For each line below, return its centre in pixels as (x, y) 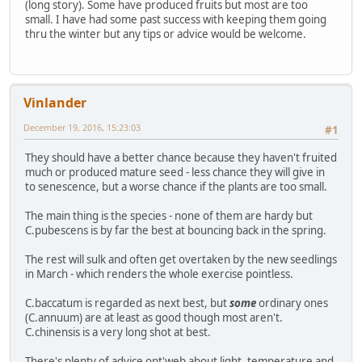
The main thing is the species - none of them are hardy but (169, 216)
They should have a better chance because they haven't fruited (181, 158)
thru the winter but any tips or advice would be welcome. (166, 34)
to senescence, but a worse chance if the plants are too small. (176, 187)
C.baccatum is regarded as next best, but (127, 303)
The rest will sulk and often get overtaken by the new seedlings (181, 260)
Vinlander (55, 103)
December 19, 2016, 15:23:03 (82, 128)
